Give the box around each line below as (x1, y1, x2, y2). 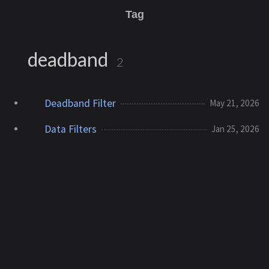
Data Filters (42, 122, 97, 136)
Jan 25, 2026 (211, 122, 259, 134)
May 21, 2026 (210, 97, 259, 109)
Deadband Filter (42, 96, 116, 110)
